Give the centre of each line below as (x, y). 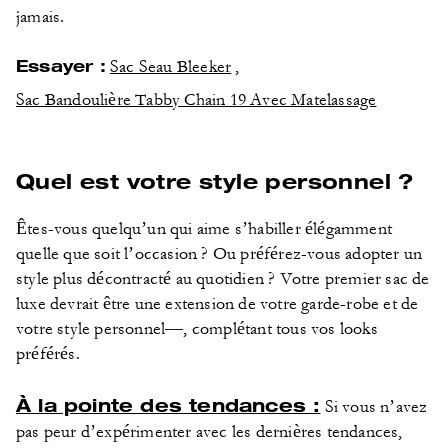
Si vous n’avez (374, 407)
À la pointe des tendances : (168, 404)
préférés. (48, 354)
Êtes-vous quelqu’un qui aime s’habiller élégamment (204, 229)
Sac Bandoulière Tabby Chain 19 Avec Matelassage (196, 100)
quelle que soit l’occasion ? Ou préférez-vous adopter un (219, 254)
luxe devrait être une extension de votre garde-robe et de (217, 304)
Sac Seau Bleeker (171, 67)
